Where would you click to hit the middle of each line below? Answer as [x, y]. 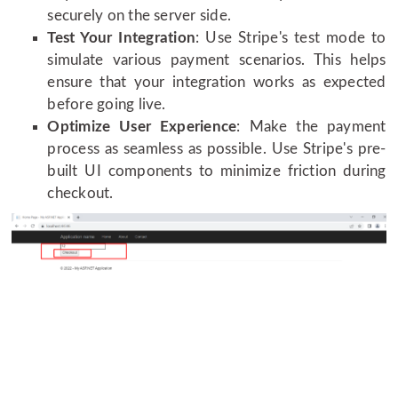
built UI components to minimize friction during [217, 171]
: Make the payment [311, 127]
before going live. [107, 105]
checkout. [80, 194]
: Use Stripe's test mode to [291, 38]
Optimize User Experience [142, 127]
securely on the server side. [139, 16]
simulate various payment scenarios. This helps [217, 60]
